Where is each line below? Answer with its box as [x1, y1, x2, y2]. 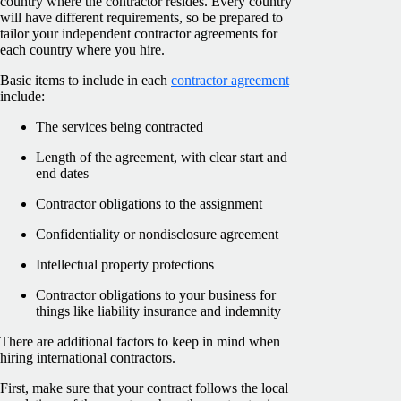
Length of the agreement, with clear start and [36, 149, 287, 165]
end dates [36, 165, 89, 181]
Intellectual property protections [36, 256, 214, 272]
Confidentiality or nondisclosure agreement [36, 226, 278, 242]
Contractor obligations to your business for [36, 286, 276, 303]
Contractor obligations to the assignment [36, 195, 262, 211]
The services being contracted [36, 118, 203, 134]
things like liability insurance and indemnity [36, 303, 281, 319]
